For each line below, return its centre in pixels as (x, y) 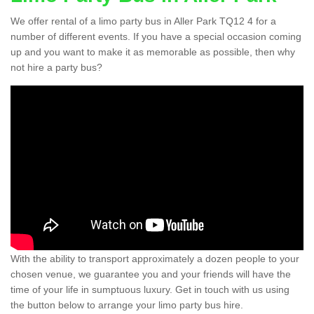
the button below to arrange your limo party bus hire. (127, 305)
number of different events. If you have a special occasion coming (156, 37)
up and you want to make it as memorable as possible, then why (153, 52)
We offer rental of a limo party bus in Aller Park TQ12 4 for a (143, 21)
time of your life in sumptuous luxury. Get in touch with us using (150, 289)
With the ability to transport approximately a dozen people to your (155, 258)
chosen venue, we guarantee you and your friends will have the (151, 274)
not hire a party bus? (56, 68)
